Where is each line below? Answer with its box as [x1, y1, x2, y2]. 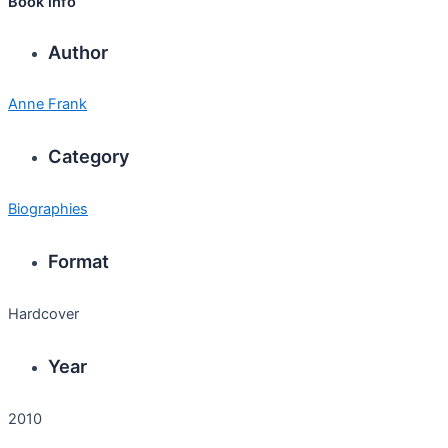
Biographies [8, 199, 88, 218]
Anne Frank [8, 95, 87, 113]
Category [48, 145, 130, 168]
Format [48, 250, 109, 273]
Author [48, 40, 108, 63]
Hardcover [8, 304, 79, 323]
